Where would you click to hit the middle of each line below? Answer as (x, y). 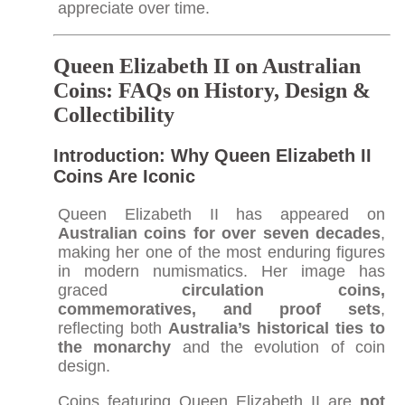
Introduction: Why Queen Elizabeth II (212, 155)
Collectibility (113, 114)
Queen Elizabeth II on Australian (207, 66)
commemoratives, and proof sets (219, 309)
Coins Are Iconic (124, 176)
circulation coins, (284, 290)
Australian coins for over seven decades (219, 233)
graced (120, 290)
